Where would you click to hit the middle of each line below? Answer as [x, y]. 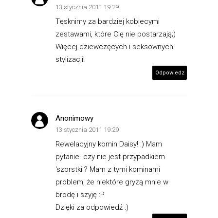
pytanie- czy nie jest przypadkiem [110, 156]
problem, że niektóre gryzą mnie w [112, 182]
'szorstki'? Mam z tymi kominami [108, 169]
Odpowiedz [170, 73]
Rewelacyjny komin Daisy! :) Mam [109, 144]
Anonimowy [74, 118]
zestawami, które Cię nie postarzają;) [116, 34]
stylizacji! [70, 59]
